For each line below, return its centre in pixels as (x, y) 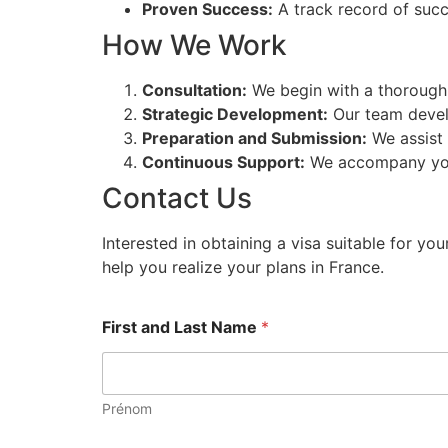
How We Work (194, 45)
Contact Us (177, 198)
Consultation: (194, 90)
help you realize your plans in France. (243, 267)
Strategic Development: (235, 114)
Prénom (127, 409)
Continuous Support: (223, 162)
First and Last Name (181, 327)
